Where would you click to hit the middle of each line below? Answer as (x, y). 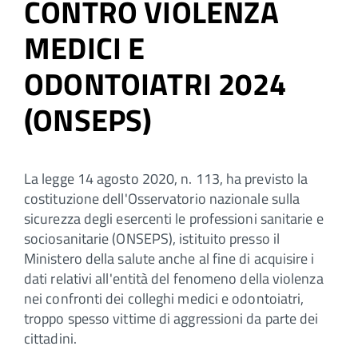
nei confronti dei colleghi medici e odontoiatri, (164, 298)
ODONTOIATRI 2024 (155, 84)
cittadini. (50, 338)
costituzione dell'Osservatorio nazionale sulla (162, 198)
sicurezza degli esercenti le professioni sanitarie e (174, 218)
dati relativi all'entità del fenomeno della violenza (174, 278)
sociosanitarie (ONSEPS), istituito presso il (152, 238)
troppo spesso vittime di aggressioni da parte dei (171, 318)
